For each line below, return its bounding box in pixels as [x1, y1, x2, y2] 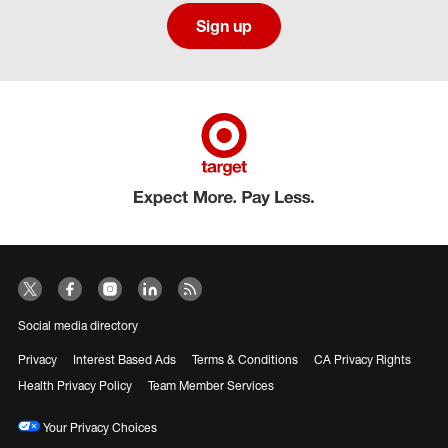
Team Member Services [148, 378, 274, 393]
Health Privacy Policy [18, 378, 132, 393]
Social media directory [18, 318, 138, 333]
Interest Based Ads [73, 352, 176, 367]
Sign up [196, 16, 252, 36]
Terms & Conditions [192, 352, 298, 367]
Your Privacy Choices [40, 420, 157, 435]
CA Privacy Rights [314, 352, 411, 367]
